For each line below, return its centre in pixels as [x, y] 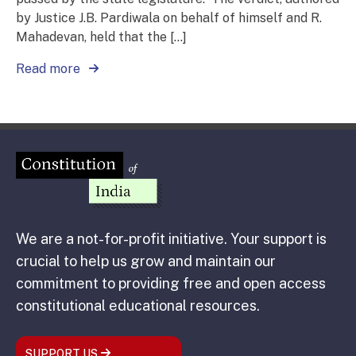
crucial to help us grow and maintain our [146, 261]
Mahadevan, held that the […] [101, 37]
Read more [50, 69]
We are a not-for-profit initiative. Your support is [171, 239]
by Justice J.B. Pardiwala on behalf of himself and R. [169, 18]
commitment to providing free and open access [171, 284]
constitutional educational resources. [138, 306]
